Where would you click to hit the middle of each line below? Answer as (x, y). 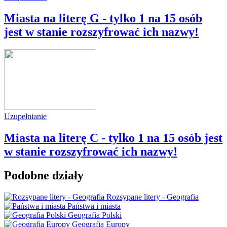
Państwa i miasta (94, 206)
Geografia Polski (95, 215)
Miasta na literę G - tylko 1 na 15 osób (103, 18)
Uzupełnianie (25, 116)
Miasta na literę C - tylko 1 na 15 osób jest (113, 138)
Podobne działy (44, 175)
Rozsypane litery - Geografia (153, 197)
